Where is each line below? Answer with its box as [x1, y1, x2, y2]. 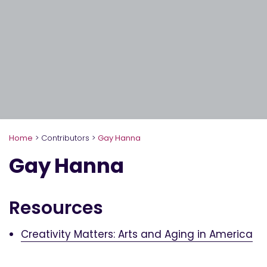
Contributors [41, 132, 89, 144]
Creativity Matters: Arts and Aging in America [21, 226, 253, 241]
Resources [9, 195, 103, 221]
